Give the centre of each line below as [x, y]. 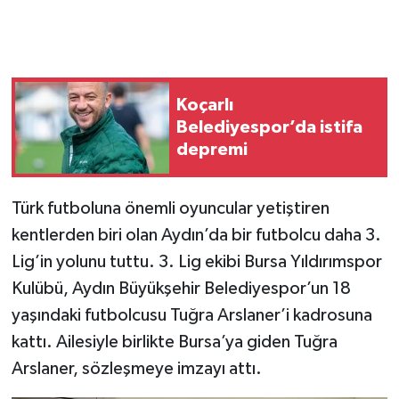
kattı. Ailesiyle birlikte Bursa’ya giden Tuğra [174, 342]
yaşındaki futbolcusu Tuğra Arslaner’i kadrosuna [191, 316]
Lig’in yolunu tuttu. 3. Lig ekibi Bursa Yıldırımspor [196, 262]
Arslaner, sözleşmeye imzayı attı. [136, 369]
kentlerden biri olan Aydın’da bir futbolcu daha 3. [196, 236]
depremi [212, 149]
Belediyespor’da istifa [269, 127]
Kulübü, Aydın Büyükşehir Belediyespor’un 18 [181, 289]
